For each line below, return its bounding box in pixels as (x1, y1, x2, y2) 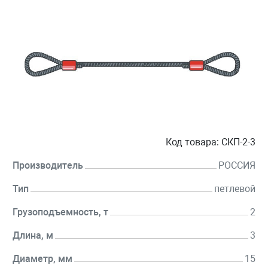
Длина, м (13, 230, 53, 242)
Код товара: (166, 136, 219, 148)
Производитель (13, 160, 83, 172)
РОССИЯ (218, 160, 255, 172)
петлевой (214, 183, 255, 195)
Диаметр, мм (13, 253, 72, 265)
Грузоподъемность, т (13, 206, 108, 218)
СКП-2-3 (221, 136, 255, 148)
